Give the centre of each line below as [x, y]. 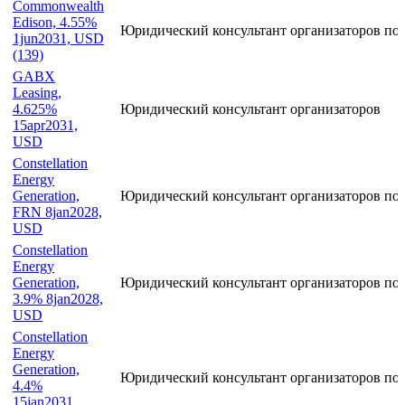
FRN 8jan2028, [57, 212]
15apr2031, [45, 126]
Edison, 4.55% [55, 23]
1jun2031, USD [58, 39]
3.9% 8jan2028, [58, 299]
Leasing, [37, 93]
